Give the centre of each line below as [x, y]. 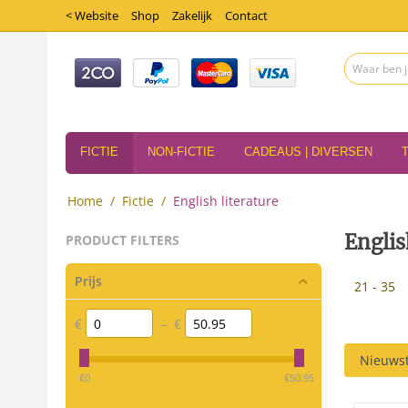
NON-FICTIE [181, 152]
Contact [246, 15]
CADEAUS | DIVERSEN [308, 152]
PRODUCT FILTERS [122, 240]
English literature [226, 201]
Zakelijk [192, 15]
